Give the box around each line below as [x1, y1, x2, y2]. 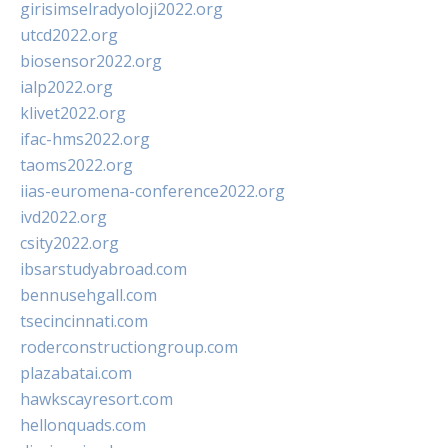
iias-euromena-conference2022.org [20, 180, 285, 203]
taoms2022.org [20, 154, 133, 177]
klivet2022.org [20, 102, 126, 125]
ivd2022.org [20, 206, 107, 229]
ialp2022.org [20, 76, 113, 99]
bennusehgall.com [20, 284, 157, 307]
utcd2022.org [20, 24, 118, 47]
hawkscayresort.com [20, 388, 173, 411]
